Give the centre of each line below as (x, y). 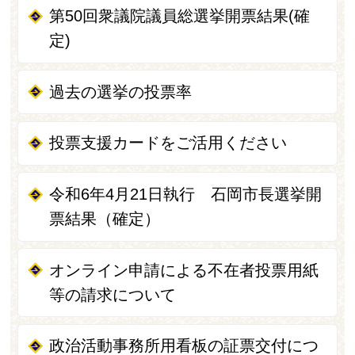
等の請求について (113, 294)
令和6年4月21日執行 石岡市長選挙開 (186, 194)
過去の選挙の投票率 (121, 92)
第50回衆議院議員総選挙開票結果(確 (180, 16)
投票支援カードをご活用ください (168, 143)
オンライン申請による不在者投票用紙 (184, 270)
